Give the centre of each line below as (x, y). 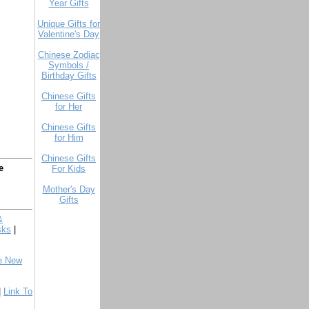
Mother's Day (69, 189)
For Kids (69, 169)
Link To (18, 291)
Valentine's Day (69, 34)
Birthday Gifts (69, 76)
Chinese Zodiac (69, 55)
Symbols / (69, 65)
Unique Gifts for (69, 24)
